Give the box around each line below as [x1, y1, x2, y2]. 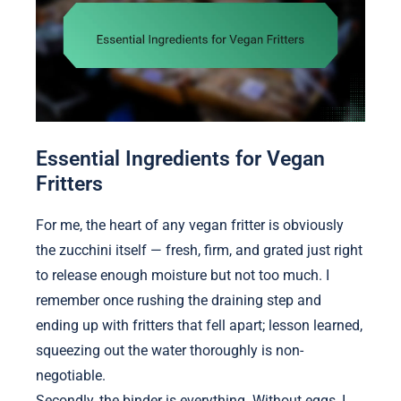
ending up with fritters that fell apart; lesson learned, [36, 317, 363, 335]
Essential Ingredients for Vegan [36, 147, 325, 171]
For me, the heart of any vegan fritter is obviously [36, 217, 344, 235]
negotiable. [36, 367, 106, 385]
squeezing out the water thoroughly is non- [36, 342, 303, 360]
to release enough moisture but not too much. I [36, 267, 329, 285]
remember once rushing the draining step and [36, 292, 321, 310]
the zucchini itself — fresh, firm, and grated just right [36, 242, 363, 260]
